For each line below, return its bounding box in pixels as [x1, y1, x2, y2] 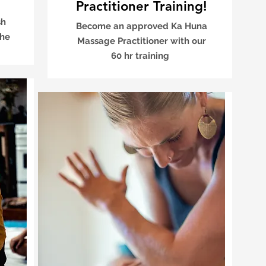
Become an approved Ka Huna [75, 21, 207, 31]
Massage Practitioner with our [77, 36, 206, 46]
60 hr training [111, 50, 172, 61]
